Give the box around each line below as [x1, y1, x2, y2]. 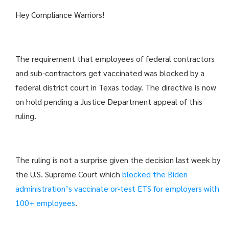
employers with [165, 183, 219, 194]
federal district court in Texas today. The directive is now [15, 82, 216, 93]
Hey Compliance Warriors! [15, 9, 104, 20]
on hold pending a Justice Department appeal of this [15, 96, 202, 107]
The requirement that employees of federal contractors [15, 53, 215, 64]
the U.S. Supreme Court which [15, 169, 122, 179]
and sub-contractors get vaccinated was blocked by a [15, 67, 204, 78]
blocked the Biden [122, 169, 188, 179]
